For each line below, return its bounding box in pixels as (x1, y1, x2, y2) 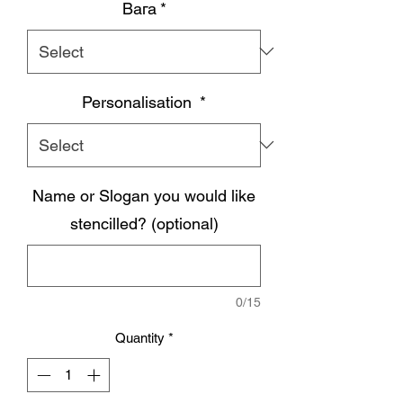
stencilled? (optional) (69, 213, 219, 233)
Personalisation (82, 92, 196, 112)
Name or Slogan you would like (32, 185, 255, 205)
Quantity (114, 329, 165, 345)
